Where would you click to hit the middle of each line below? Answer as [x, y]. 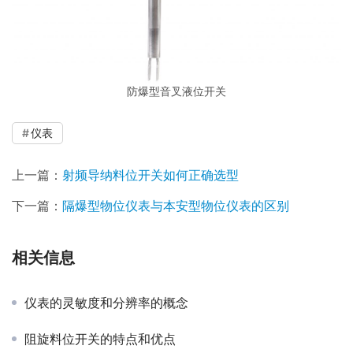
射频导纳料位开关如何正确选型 [150, 175]
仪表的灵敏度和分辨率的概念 [106, 303]
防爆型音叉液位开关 [176, 91]
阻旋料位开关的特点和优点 [100, 339]
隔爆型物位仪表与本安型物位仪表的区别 [176, 206]
